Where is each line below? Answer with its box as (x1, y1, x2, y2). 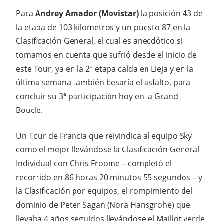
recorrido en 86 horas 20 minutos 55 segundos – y (16, 172, 202, 183)
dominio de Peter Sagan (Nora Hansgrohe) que (16, 199, 190, 211)
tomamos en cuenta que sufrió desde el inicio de (16, 49, 197, 61)
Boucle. (16, 105, 43, 116)
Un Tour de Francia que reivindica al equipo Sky (16, 130, 192, 142)
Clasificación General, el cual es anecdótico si (16, 36, 183, 47)
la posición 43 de (141, 8, 203, 19)
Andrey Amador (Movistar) (35, 8, 141, 19)
